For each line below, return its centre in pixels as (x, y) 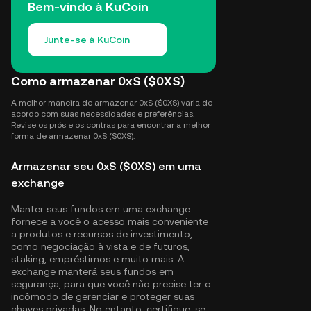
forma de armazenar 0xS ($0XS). (73, 136)
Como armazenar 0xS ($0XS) (98, 81)
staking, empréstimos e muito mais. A (98, 259)
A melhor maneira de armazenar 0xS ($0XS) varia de (112, 103)
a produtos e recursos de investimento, (102, 234)
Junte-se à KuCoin (87, 40)
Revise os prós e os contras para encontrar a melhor (111, 125)
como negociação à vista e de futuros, (100, 246)
